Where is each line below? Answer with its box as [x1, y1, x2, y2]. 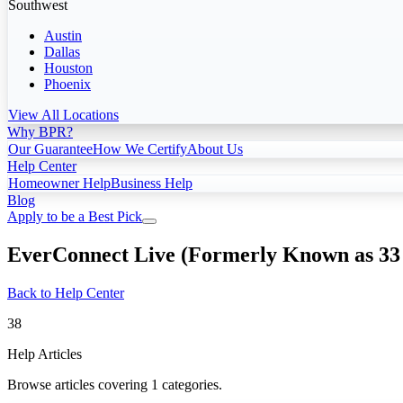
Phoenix [44, 76, 91, 92]
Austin [44, 27, 82, 43]
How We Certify [93, 140, 187, 157]
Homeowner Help [8, 175, 111, 191]
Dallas [44, 43, 80, 59]
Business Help [111, 175, 193, 191]
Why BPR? [7, 123, 73, 139]
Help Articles [7, 345, 82, 362]
